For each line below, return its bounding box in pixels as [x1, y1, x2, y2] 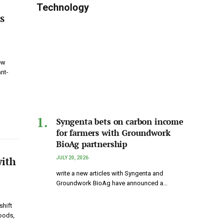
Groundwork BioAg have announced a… [56, 179, 168, 187]
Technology [37, 1, 89, 14]
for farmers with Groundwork [56, 127, 171, 139]
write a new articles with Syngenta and [56, 170, 163, 177]
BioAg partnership [56, 138, 128, 150]
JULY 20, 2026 [56, 155, 88, 161]
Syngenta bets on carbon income [56, 116, 183, 128]
